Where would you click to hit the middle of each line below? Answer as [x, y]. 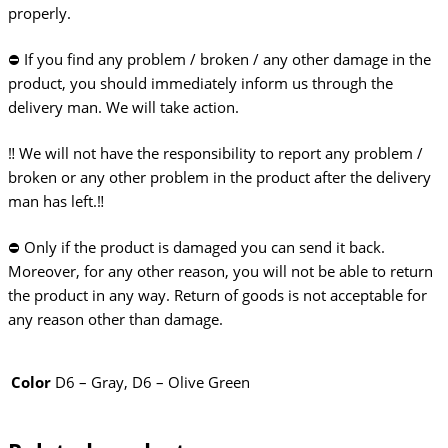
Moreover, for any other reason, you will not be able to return [220, 271]
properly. [39, 13]
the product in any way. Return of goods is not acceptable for [217, 295]
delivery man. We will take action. [123, 107]
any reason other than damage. [115, 319]
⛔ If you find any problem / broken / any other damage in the [219, 59]
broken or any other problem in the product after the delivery [219, 177]
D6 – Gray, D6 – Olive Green [152, 382]
